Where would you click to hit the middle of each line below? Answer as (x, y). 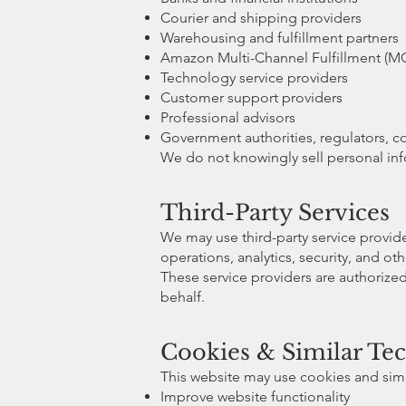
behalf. (183, 296)
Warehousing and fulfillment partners (280, 37)
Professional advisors (228, 117)
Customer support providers (251, 97)
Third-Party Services (275, 212)
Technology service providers (254, 77)
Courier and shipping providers (261, 17)
